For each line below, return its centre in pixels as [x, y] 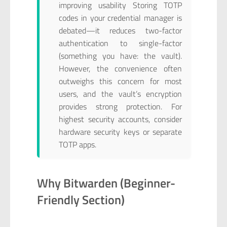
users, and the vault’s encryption [120, 93]
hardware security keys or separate [120, 131]
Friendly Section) [81, 199]
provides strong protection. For [120, 106]
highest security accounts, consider [120, 119]
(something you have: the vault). [120, 55]
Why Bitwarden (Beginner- [106, 183]
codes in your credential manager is [120, 17]
